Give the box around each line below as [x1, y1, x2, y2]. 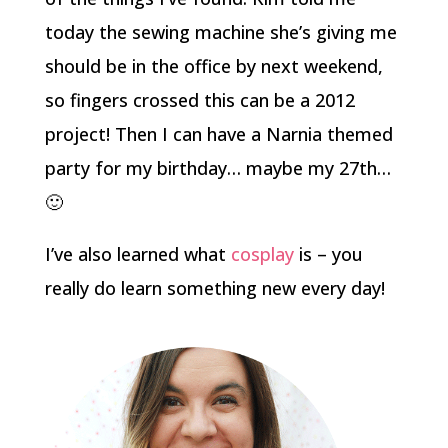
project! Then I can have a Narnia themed [44, 121, 393, 146]
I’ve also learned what [44, 241, 231, 266]
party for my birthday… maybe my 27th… [44, 155, 391, 180]
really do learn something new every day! [44, 275, 385, 300]
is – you [293, 241, 363, 266]
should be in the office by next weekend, [44, 53, 383, 78]
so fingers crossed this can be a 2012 [44, 87, 355, 112]
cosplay [230, 241, 294, 266]
